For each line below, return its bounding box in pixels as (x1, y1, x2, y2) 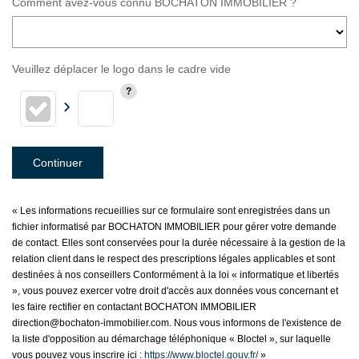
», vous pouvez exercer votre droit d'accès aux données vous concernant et (12, 284, 338, 296)
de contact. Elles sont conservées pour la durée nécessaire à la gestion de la (12, 236, 345, 248)
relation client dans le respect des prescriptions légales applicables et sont (12, 252, 335, 264)
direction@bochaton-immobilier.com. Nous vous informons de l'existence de (12, 317, 341, 329)
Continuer (33, 155, 83, 169)
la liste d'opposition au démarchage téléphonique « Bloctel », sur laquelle (12, 333, 331, 345)
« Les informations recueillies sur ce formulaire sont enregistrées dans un (12, 204, 330, 216)
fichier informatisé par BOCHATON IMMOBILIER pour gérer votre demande (12, 220, 337, 232)
